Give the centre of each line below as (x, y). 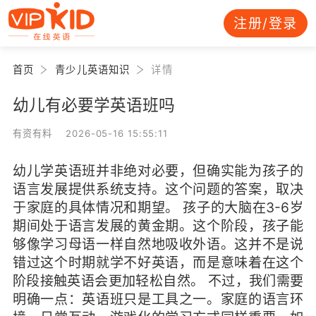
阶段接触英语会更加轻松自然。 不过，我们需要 (158, 280)
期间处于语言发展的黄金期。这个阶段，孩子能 (158, 225)
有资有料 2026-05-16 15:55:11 (90, 133)
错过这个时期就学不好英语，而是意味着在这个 (158, 262)
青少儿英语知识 (93, 69)
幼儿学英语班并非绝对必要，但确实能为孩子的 (158, 170)
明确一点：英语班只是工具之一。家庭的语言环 (158, 299)
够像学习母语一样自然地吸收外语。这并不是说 (158, 244)
